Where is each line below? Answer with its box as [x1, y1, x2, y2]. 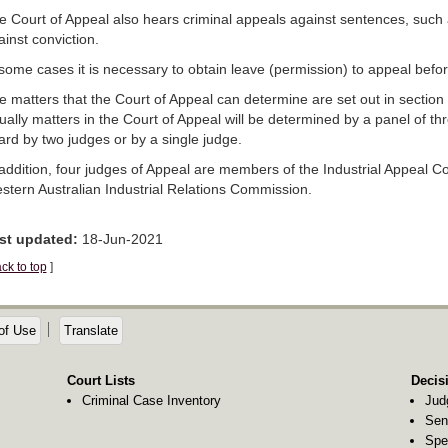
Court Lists [67, 373, 136, 389]
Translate [64, 323, 119, 339]
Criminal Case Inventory [81, 393, 221, 409]
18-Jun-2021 [77, 230, 163, 247]
